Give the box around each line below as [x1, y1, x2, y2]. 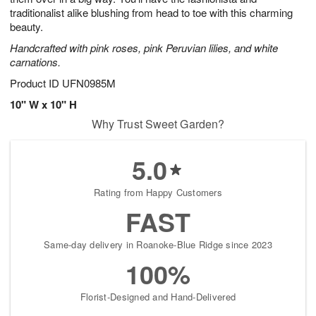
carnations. [10, 54, 61, 70]
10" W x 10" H [10, 97, 77, 113]
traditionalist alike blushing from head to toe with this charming [10, 5, 293, 20]
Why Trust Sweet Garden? [91, 116, 225, 133]
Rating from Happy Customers [93, 186, 223, 200]
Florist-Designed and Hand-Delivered [80, 290, 236, 304]
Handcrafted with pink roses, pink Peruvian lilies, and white [10, 40, 278, 56]
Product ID [10, 75, 62, 91]
